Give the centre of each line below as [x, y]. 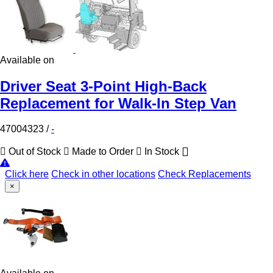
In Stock [162, 152]
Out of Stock [35, 152]
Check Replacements [204, 174]
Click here [27, 174]
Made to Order [103, 152]
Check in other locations [103, 174]
